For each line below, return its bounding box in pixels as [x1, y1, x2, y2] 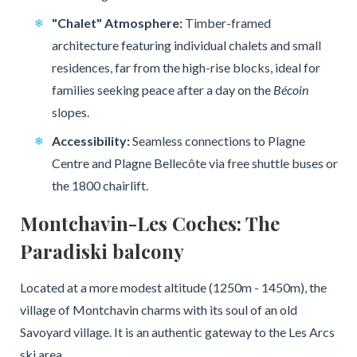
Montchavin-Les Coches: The [19, 210, 280, 236]
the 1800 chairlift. [51, 177, 148, 193]
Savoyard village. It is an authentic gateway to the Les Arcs [19, 324, 335, 339]
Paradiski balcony [19, 237, 184, 264]
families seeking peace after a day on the [51, 81, 273, 97]
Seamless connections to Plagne [129, 132, 305, 148]
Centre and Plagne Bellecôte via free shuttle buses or [51, 155, 338, 171]
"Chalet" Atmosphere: [51, 14, 182, 30]
